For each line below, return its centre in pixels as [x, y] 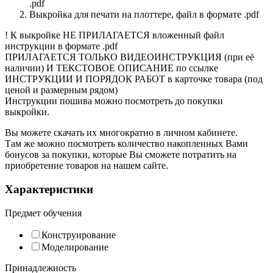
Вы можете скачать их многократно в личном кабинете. [121, 133]
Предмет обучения [43, 213]
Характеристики [49, 189]
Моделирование [75, 247]
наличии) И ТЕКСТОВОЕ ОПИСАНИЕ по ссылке [112, 68]
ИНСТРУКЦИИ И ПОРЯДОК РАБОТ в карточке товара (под [134, 79]
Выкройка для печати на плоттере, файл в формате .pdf [144, 15]
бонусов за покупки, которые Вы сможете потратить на [121, 155]
